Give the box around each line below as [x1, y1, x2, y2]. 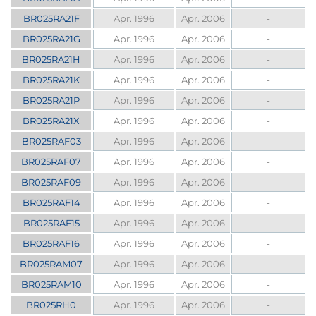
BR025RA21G [22, 33, 80, 45]
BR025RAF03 [21, 135, 81, 147]
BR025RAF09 [21, 176, 82, 188]
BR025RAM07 [20, 258, 83, 270]
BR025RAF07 [21, 156, 82, 168]
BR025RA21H [22, 54, 81, 66]
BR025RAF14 [22, 197, 80, 209]
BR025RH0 [26, 299, 77, 311]
